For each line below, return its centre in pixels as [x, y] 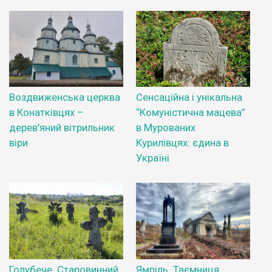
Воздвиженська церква [65, 97]
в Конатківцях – [46, 113]
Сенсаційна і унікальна [189, 97]
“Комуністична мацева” [191, 113]
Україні [153, 158]
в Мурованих [166, 128]
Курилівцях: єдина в [182, 143]
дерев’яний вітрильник [62, 128]
